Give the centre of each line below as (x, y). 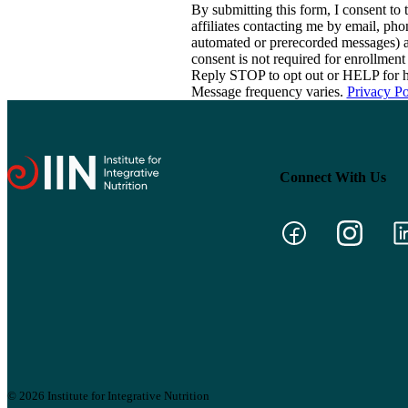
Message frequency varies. (269, 92)
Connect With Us (332, 178)
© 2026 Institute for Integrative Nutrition (108, 396)
